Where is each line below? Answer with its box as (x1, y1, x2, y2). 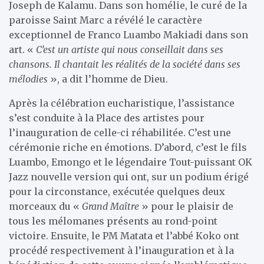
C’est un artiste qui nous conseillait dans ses (36, 43, 223, 55)
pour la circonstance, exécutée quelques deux (9, 185, 225, 197)
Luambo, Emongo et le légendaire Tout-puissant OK (9, 156, 252, 168)
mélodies (9, 72, 50, 85)
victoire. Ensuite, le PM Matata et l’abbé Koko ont (9, 229, 239, 242)
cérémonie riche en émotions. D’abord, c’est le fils (9, 141, 247, 153)
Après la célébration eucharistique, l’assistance (9, 97, 235, 109)
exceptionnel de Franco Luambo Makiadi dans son (9, 28, 248, 41)
